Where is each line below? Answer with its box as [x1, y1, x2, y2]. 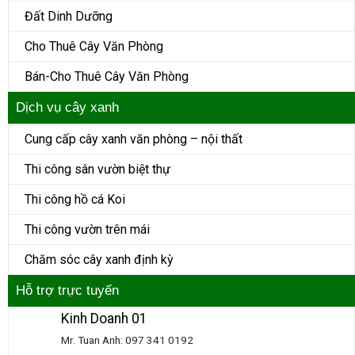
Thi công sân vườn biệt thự [25, 162, 170, 177]
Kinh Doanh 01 [61, 311, 147, 327]
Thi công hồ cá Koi [25, 192, 125, 208]
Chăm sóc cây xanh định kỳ [25, 252, 174, 268]
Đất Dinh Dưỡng [25, 9, 113, 25]
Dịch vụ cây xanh [16, 100, 119, 116]
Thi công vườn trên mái [25, 222, 150, 238]
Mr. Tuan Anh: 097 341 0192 [61, 334, 193, 347]
